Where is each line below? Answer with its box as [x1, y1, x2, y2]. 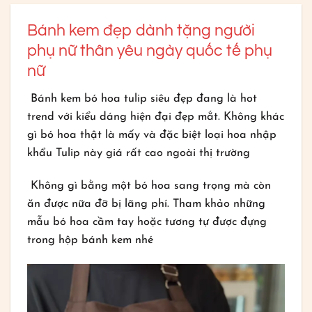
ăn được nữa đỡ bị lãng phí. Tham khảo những [27, 198, 266, 210]
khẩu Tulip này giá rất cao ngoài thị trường [27, 147, 251, 159]
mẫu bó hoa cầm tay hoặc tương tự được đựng [27, 217, 267, 228]
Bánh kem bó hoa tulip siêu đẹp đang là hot [27, 93, 258, 104]
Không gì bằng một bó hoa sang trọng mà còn [27, 180, 272, 192]
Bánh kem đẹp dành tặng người [27, 22, 256, 40]
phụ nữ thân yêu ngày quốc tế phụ [27, 42, 273, 60]
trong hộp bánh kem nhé [27, 235, 154, 247]
